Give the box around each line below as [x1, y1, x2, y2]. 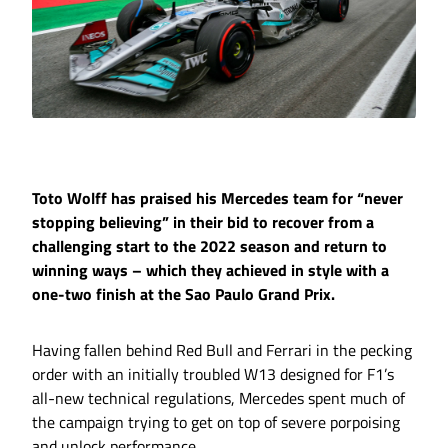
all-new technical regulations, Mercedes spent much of [32, 386, 405, 411]
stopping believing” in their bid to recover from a [32, 210, 374, 235]
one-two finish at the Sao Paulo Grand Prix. [32, 282, 335, 307]
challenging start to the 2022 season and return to [32, 234, 387, 259]
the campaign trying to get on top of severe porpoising [32, 410, 400, 435]
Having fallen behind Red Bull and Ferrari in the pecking [32, 338, 412, 363]
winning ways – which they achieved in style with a [32, 258, 389, 283]
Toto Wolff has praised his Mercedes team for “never [32, 186, 403, 211]
